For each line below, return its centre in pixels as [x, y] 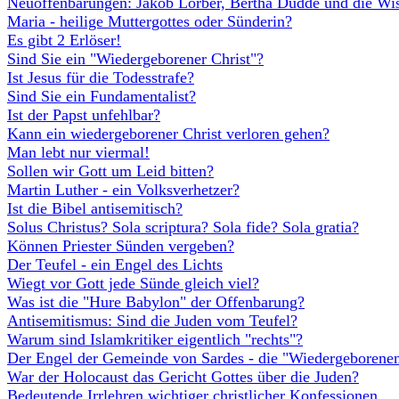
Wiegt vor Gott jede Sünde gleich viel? [133, 283]
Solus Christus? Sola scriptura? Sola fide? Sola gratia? [183, 227]
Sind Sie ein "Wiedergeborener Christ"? [135, 59]
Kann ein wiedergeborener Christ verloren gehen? [168, 134]
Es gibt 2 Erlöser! [64, 40]
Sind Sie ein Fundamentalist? [102, 96]
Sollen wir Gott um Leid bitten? [110, 171]
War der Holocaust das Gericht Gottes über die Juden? [183, 377]
